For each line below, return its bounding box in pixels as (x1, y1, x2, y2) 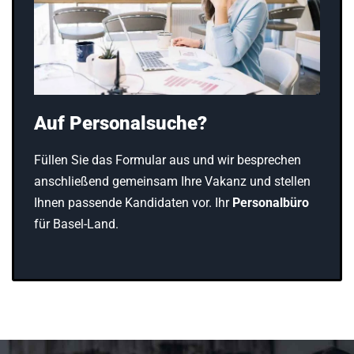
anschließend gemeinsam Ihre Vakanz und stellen (34, 174, 311, 190)
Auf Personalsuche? (34, 112, 207, 135)
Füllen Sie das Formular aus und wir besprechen (34, 153, 301, 168)
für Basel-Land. (34, 217, 119, 232)
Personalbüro (232, 195, 309, 211)
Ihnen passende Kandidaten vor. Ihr (34, 195, 232, 211)
